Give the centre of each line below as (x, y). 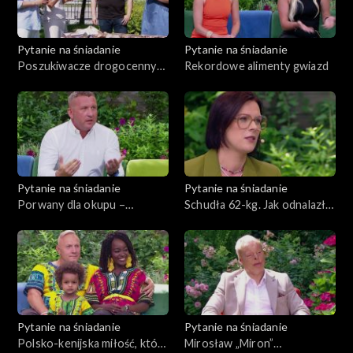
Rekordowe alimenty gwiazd (256, 65)
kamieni (37, 82)
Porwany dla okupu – (71, 204)
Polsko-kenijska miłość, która (93, 343)
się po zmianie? (223, 221)
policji (32, 237)
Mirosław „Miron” (229, 343)
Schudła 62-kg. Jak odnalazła (258, 204)
